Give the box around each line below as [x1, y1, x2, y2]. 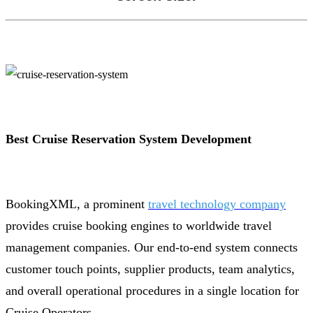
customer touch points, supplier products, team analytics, [6, 261, 295, 276]
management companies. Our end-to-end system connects [6, 240, 298, 254]
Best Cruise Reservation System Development [6, 131, 252, 146]
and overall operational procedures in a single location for [6, 283, 299, 298]
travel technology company [148, 196, 286, 211]
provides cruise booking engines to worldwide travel [6, 218, 272, 233]
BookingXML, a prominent [6, 196, 148, 211]
